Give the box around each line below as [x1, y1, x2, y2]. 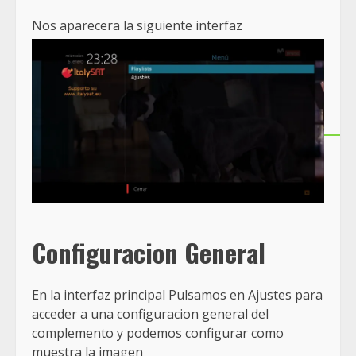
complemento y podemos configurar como [32, 324, 284, 342]
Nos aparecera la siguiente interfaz [32, 16, 242, 34]
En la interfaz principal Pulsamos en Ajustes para [32, 286, 323, 304]
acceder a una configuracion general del [32, 305, 269, 323]
